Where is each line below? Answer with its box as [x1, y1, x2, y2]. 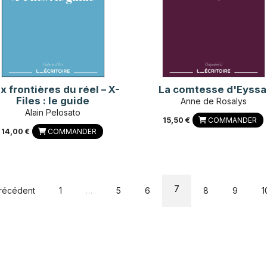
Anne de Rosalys [181, 95, 247, 106]
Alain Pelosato [25, 107, 81, 117]
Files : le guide [16, 94, 90, 107]
